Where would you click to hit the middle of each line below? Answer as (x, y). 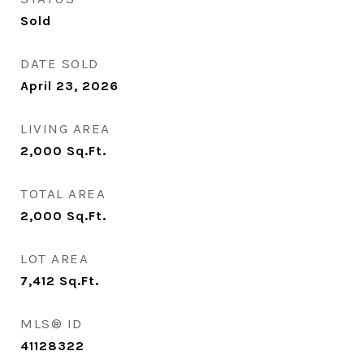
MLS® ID (52, 323)
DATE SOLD (60, 63)
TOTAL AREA (63, 193)
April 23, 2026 (69, 86)
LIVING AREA (65, 128)
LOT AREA (54, 258)
